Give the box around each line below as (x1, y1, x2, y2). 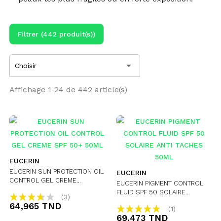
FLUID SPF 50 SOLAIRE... (116, 188, 190, 196)
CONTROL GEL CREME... (9, 177, 81, 184)
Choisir (15, 62, 37, 70)
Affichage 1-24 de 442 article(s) (9, 85, 128, 94)
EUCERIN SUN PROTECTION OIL (9, 168, 104, 175)
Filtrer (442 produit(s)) (18, 30, 96, 38)
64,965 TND (9, 201, 62, 211)
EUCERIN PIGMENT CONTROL (116, 180, 203, 187)
